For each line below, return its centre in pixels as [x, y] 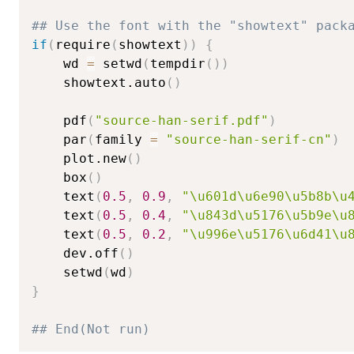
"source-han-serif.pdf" [182, 120]
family [122, 139]
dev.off [75, 253]
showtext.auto [99, 82]
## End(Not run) [91, 329]
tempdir [178, 63]
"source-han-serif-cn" [249, 139]
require [83, 44]
